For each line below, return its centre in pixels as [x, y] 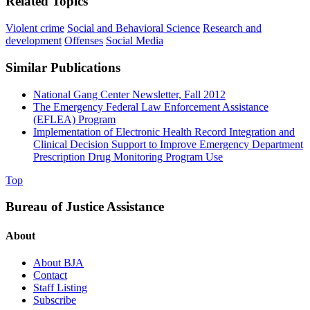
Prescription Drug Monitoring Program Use [128, 156]
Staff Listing [60, 287]
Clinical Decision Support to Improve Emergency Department [168, 144]
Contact [50, 275]
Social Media [135, 41]
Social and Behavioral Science [134, 28]
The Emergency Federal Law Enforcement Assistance [151, 107]
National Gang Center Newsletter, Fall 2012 [129, 94]
